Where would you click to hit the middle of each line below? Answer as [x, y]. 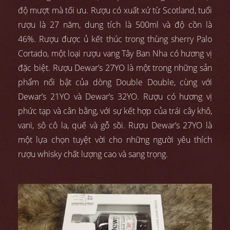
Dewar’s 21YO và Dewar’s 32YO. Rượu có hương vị [115, 96]
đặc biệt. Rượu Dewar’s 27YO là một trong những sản [115, 68]
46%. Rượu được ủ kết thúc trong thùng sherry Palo [115, 39]
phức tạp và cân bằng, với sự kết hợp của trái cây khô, [115, 111]
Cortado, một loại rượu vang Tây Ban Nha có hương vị [115, 53]
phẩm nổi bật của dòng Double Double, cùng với [115, 82]
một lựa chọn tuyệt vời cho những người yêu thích [115, 139]
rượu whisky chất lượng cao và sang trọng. [93, 154]
